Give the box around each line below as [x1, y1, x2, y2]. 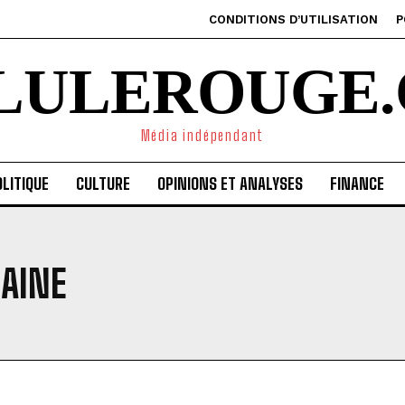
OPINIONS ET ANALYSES [156, 174, 303, 193]
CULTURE [75, 174, 130, 193]
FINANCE [329, 174, 384, 193]
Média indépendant [140, 127, 265, 144]
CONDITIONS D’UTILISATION [209, 13, 378, 26]
